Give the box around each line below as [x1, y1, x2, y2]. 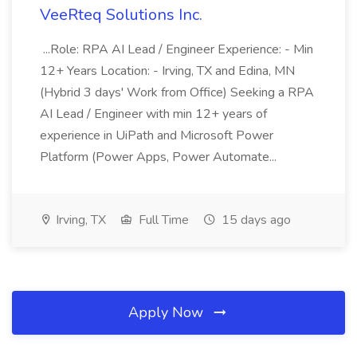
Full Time [135, 211, 189, 229]
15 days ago [218, 211, 291, 229]
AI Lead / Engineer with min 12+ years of [40, 105, 267, 123]
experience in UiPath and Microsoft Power [40, 127, 273, 144]
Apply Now [128, 303, 207, 322]
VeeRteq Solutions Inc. [40, 4, 202, 25]
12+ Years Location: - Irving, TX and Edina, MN [40, 62, 295, 80]
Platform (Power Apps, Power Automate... [40, 148, 280, 166]
